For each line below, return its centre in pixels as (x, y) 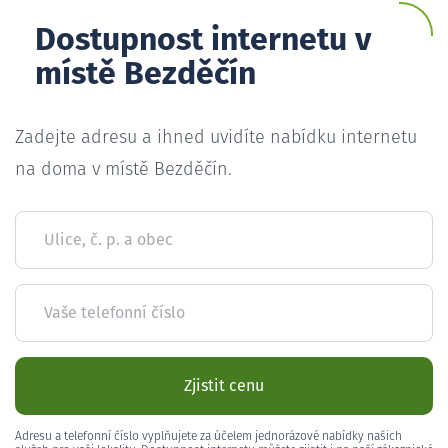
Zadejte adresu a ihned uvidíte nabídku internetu (216, 137)
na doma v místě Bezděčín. (123, 169)
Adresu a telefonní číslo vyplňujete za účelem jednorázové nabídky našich (208, 436)
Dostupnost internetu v (203, 40)
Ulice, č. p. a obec (108, 239)
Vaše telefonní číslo (114, 312)
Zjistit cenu (224, 385)
